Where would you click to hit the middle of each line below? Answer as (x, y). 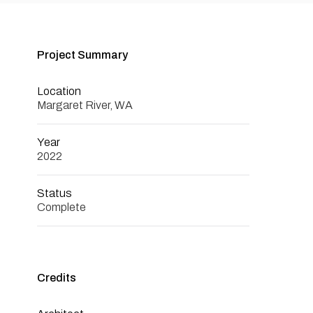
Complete (62, 207)
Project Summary (83, 55)
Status (55, 193)
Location (59, 91)
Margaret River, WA (85, 105)
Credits (57, 278)
